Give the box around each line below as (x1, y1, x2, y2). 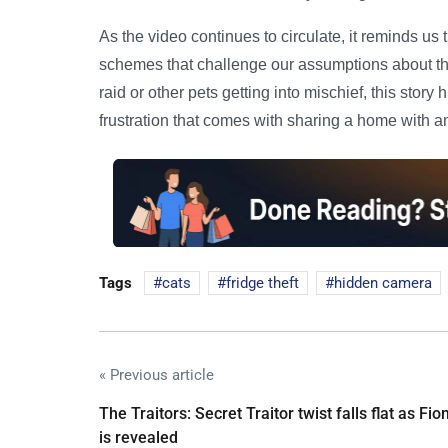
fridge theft (226, 273, 299, 292)
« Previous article (99, 365, 214, 384)
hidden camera (334, 273, 432, 292)
